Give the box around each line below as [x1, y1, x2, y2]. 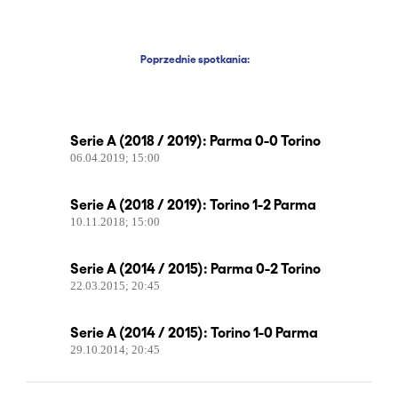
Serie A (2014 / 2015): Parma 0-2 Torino [70, 259, 321, 276]
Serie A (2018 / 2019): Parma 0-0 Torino [70, 131, 321, 148]
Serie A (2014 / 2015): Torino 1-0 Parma [70, 322, 318, 340]
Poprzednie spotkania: [139, 52, 250, 65]
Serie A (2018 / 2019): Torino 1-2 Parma [70, 195, 316, 212]
